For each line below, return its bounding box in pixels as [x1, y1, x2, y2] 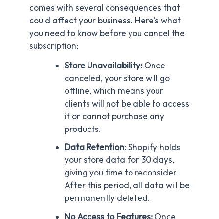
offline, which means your [64, 85, 163, 96]
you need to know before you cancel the [29, 27, 185, 39]
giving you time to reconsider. [64, 167, 178, 178]
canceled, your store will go [64, 72, 170, 84]
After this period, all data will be [64, 180, 190, 191]
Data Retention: [64, 142, 128, 153]
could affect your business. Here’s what [29, 15, 181, 26]
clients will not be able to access [64, 98, 189, 109]
